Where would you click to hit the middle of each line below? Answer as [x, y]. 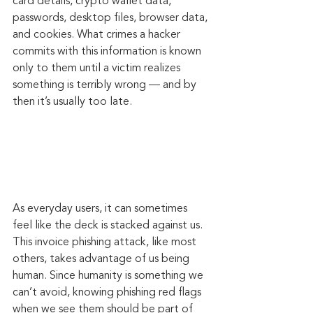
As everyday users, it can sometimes [101, 209]
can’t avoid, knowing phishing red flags [108, 292]
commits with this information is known [108, 51]
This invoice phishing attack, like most [106, 242]
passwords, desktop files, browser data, [111, 18]
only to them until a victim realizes [98, 68]
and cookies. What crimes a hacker [98, 35]
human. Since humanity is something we [109, 276]
